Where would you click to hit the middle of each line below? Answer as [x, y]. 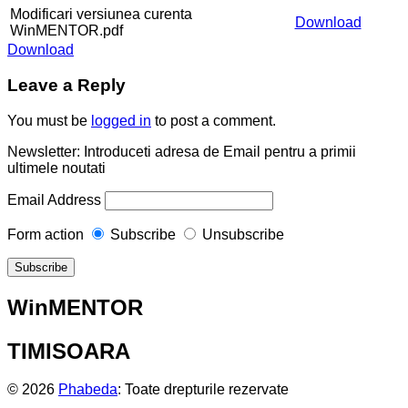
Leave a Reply [66, 85]
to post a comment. [214, 120]
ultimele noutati [56, 168]
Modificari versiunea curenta [101, 15]
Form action [46, 234]
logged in [121, 120]
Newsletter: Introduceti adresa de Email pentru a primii [182, 151]
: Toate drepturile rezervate [203, 390]
